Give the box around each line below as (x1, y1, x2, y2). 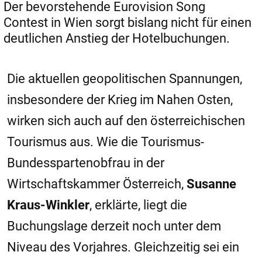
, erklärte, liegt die (89, 198, 187, 213)
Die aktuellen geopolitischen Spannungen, (7, 71, 242, 87)
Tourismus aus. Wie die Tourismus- (7, 135, 204, 150)
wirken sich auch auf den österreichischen (7, 113, 245, 129)
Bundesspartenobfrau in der (7, 156, 164, 171)
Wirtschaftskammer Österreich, (7, 177, 187, 192)
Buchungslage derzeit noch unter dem (7, 219, 221, 234)
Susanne (187, 177, 236, 192)
